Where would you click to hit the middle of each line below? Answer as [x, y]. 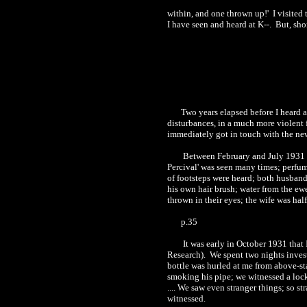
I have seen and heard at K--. [220, 24]
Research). [187, 255]
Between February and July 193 [241, 156]
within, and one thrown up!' [219, 13]
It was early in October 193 [232, 244]
